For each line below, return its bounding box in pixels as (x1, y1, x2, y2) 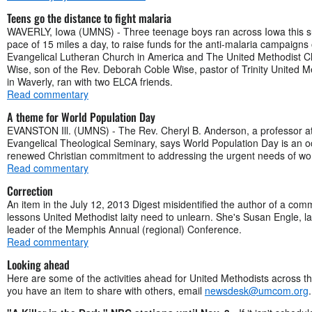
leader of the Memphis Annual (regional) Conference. (7, 221, 242, 236)
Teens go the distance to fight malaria (7, 9, 171, 26)
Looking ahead (7, 256, 70, 273)
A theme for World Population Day (7, 108, 155, 125)
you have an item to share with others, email (7, 283, 205, 297)
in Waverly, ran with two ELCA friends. (7, 74, 173, 88)
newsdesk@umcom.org (205, 283, 309, 297)
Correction (7, 182, 53, 199)
